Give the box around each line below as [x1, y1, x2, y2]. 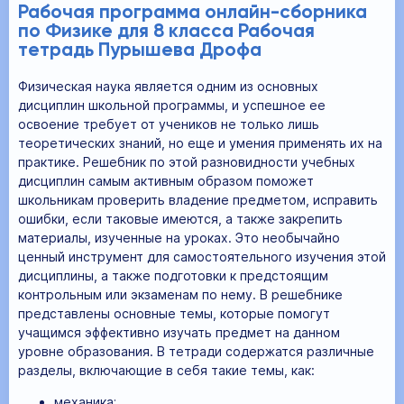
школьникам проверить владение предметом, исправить [18, 191, 378, 207]
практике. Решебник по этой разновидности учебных [18, 153, 355, 170]
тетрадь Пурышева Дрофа [18, 41, 262, 61]
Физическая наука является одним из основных [18, 78, 318, 94]
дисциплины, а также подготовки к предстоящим [18, 267, 328, 283]
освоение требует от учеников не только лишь [18, 115, 319, 132]
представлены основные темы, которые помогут [18, 305, 330, 321]
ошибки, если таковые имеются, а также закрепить [18, 210, 343, 226]
